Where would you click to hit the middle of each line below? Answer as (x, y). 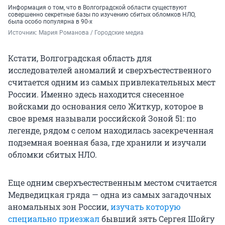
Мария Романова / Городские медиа (91, 32)
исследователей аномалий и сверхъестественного (110, 70)
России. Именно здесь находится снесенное (96, 94)
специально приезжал (54, 218)
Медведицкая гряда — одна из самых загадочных (109, 194)
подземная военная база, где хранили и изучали (107, 142)
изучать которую (146, 206)
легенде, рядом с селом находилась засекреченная (111, 130)
